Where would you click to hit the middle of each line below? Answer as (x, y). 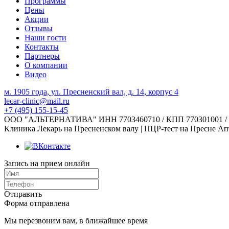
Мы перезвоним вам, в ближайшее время (76, 220)
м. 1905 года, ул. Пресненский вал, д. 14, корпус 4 (91, 91)
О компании (46, 65)
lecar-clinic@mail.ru (37, 101)
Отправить (23, 194)
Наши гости (45, 37)
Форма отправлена (37, 203)
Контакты (42, 47)
